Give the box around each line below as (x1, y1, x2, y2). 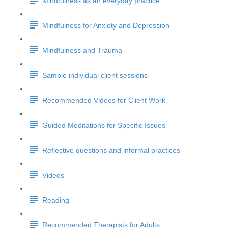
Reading (42, 196, 69, 205)
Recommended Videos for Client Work (42, 96, 165, 105)
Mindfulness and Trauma (42, 46, 122, 55)
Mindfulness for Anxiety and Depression (42, 21, 169, 30)
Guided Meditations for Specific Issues (42, 121, 165, 130)
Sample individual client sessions (42, 71, 148, 80)
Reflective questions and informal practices (42, 146, 180, 155)
